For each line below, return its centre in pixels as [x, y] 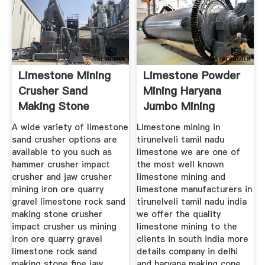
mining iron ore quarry [57, 189]
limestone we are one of [189, 152]
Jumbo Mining [179, 106]
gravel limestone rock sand [68, 201]
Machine [165, 122]
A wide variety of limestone [70, 127]
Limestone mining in [179, 127]
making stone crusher [57, 214]
